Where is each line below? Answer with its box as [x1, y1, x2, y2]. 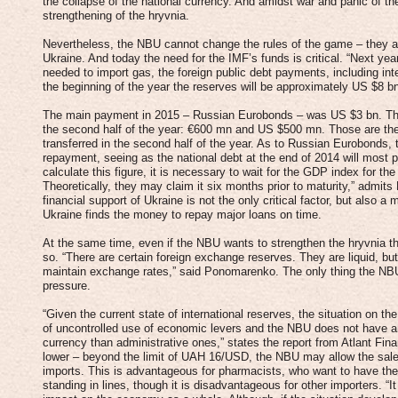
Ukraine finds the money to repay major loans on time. [43, 208, 322, 221]
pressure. [43, 279, 91, 292]
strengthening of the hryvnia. [43, 9, 189, 22]
